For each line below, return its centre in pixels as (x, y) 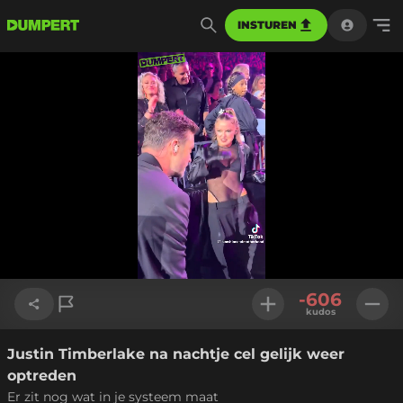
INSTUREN (267, 25)
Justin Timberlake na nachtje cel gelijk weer (176, 354)
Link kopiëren (72, 357)
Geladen (143, 247)
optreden (42, 376)
